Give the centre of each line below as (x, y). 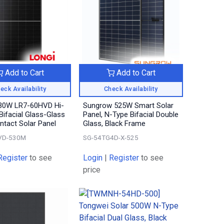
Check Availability (131, 89)
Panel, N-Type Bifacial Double (131, 115)
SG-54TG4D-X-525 (111, 138)
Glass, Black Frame (114, 124)
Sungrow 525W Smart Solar (128, 106)
